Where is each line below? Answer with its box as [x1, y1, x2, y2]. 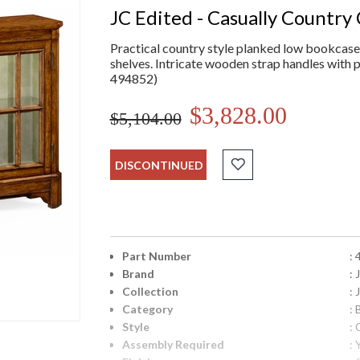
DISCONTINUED [114, 158, 203, 173]
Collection [121, 284, 178, 299]
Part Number [121, 249, 191, 264]
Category [121, 302, 173, 317]
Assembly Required [121, 337, 224, 352]
